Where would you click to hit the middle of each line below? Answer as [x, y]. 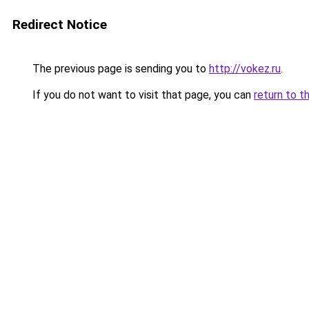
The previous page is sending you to [119, 69]
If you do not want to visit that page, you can [142, 95]
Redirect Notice [60, 24]
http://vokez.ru [245, 69]
